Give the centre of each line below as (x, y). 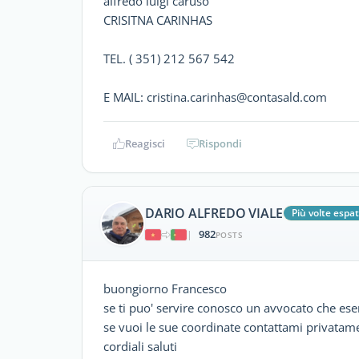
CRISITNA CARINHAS (158, 20)
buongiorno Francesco (165, 288)
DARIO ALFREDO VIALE (214, 214)
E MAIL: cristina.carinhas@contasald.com (215, 97)
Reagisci (145, 143)
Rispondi (220, 143)
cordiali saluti (140, 346)
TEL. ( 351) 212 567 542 (169, 58)
